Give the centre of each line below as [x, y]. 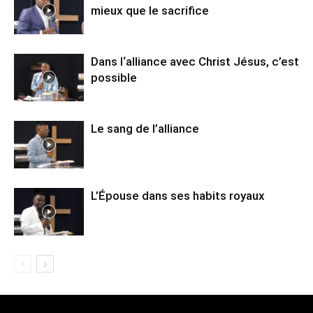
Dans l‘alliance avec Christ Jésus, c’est [195, 61]
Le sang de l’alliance [145, 128]
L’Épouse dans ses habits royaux [178, 195]
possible [114, 77]
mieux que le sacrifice [150, 10]
